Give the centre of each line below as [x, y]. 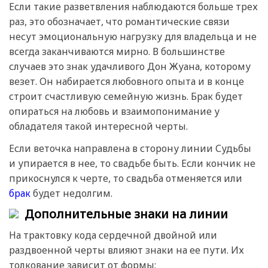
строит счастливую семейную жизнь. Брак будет [126, 96]
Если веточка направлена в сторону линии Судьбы [130, 148]
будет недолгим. [71, 193]
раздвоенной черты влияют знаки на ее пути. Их [127, 250]
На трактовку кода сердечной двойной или [113, 235]
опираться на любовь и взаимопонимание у [114, 111]
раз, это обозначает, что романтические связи [119, 21]
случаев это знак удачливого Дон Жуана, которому [130, 66]
